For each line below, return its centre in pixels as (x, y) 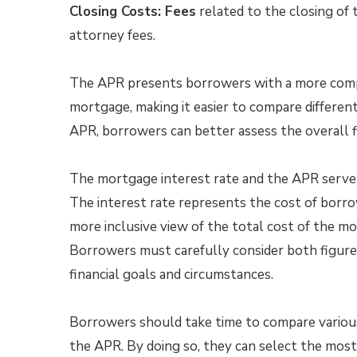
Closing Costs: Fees (133, 12)
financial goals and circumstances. (171, 275)
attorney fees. (112, 35)
